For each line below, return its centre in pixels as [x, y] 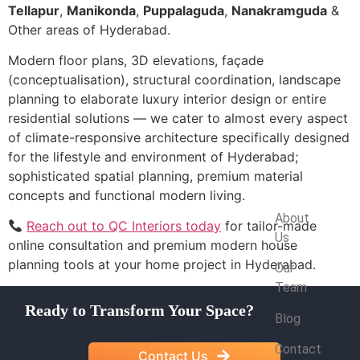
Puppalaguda [184, 10]
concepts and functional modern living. [127, 196]
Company [301, 202]
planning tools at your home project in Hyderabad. [162, 265]
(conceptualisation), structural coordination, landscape [174, 80]
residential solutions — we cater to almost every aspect [178, 119]
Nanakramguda [279, 10]
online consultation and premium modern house [153, 245]
